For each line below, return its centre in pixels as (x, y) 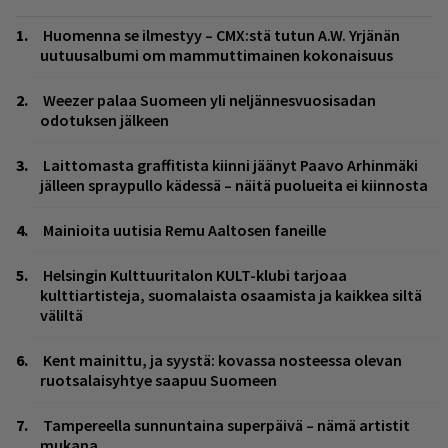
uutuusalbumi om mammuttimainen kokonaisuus (216, 54)
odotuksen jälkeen (104, 119)
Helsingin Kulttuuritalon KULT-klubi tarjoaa (195, 274)
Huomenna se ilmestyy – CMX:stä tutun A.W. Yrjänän (221, 34)
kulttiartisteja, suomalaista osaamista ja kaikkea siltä (231, 294)
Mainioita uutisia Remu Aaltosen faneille (184, 229)
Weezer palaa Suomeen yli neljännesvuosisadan (209, 99)
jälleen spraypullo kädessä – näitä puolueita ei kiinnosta (234, 184)
